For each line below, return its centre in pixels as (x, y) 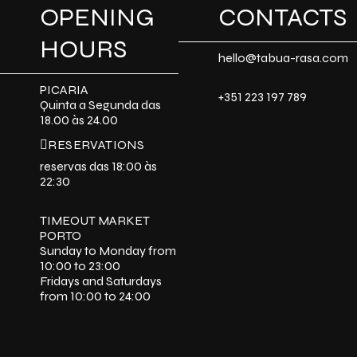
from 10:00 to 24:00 (95, 296)
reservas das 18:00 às (98, 167)
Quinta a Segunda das (100, 105)
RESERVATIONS (96, 145)
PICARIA (64, 90)
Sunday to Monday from (108, 251)
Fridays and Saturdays (101, 281)
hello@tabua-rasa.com (283, 58)
